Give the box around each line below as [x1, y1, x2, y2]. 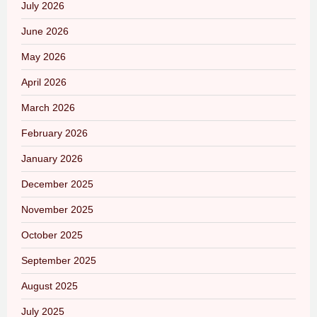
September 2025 [21, 254, 96, 266]
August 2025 [21, 279, 78, 292]
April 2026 [21, 76, 67, 88]
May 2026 [21, 50, 66, 62]
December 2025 [21, 178, 93, 190]
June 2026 [21, 25, 69, 37]
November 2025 [21, 203, 93, 215]
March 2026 [21, 101, 75, 113]
